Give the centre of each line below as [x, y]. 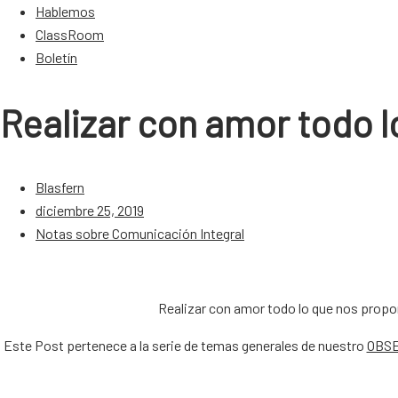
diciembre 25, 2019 [90, 210]
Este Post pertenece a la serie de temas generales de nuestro [185, 345]
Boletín [56, 57]
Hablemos [65, 11]
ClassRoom [70, 34]
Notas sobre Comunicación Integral [140, 233]
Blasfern [60, 187]
